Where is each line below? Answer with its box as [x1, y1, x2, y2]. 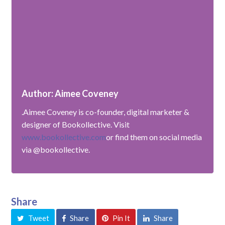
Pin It [112, 213, 130, 222]
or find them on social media [106, 132, 202, 142]
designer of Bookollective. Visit [22, 120, 130, 130]
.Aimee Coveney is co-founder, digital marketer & [22, 107, 190, 117]
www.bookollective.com [22, 132, 106, 142]
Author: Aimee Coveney [22, 88, 119, 99]
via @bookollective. [22, 145, 90, 155]
